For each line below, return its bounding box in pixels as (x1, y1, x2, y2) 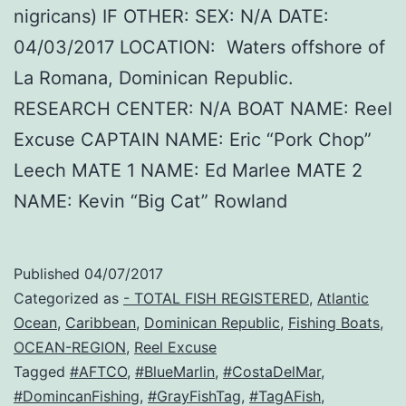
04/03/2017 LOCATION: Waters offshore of (14, 36, 385, 59)
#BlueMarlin (135, 362, 215, 382)
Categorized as (14, 289, 123, 308)
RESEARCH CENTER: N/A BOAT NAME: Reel (14, 98, 392, 121)
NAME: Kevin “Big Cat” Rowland (14, 190, 287, 213)
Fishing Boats (288, 314, 380, 333)
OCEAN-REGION (14, 338, 126, 357)
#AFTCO (70, 362, 127, 382)
